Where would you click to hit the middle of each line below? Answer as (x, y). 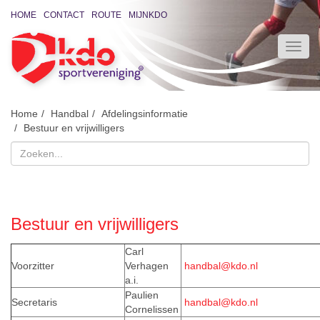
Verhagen (147, 266)
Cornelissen (152, 310)
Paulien (142, 295)
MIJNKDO (148, 15)
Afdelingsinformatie (145, 114)
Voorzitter (34, 266)
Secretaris (36, 302)
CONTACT (64, 15)
